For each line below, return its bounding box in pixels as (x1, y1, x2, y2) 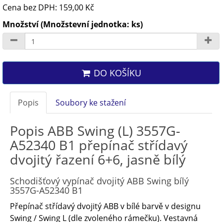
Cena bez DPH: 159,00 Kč (2, 2, 94, 13)
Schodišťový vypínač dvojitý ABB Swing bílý (10, 175, 189, 187)
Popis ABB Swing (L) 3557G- (10, 121, 180, 140)
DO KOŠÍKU (91, 67, 141, 79)
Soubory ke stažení (55, 97, 126, 108)
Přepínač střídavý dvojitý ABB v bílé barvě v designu (10, 201, 201, 212)
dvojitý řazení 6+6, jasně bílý (10, 150, 186, 168)
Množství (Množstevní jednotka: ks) (2, 19, 143, 30)
